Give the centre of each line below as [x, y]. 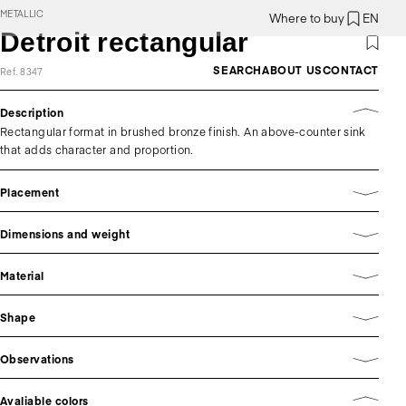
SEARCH [237, 70]
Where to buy [307, 18]
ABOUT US [292, 70]
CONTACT [350, 70]
